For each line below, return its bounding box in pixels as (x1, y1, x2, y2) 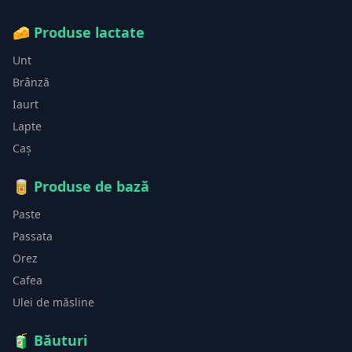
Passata (13, 229, 53, 244)
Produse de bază (34, 177, 149, 196)
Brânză (13, 75, 49, 90)
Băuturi (34, 331, 87, 350)
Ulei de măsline (13, 295, 94, 310)
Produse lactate (34, 23, 145, 42)
